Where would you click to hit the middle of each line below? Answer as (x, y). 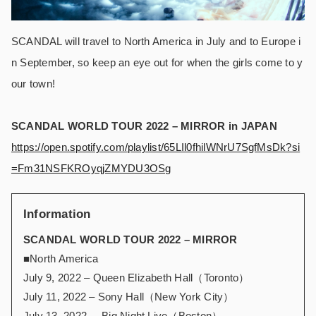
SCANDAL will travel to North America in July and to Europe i (156, 42)
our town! (34, 84)
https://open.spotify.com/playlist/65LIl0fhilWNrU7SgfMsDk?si (156, 147)
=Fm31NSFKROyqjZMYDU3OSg (91, 169)
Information (57, 214)
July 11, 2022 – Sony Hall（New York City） (129, 297)
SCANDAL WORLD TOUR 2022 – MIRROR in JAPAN (144, 126)
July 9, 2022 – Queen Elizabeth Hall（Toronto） (136, 278)
